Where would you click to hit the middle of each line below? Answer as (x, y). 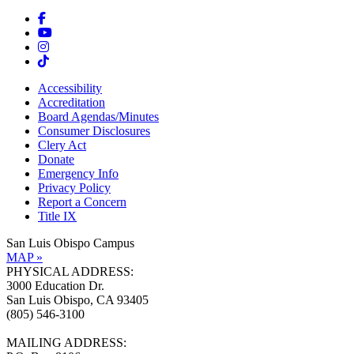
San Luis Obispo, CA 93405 (77, 299)
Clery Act (62, 145)
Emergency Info (78, 173)
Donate (56, 159)
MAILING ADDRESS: (66, 342)
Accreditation (72, 102)
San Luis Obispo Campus (75, 243)
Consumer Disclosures (94, 130)
